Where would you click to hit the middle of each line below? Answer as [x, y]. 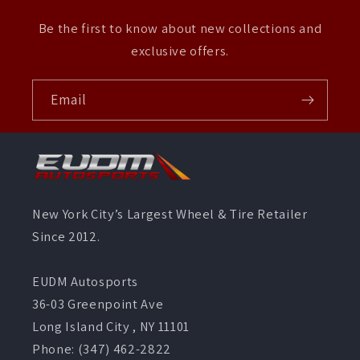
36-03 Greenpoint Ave [98, 303]
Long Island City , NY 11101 [111, 326]
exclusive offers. [180, 50]
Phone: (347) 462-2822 [102, 348]
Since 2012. [66, 236]
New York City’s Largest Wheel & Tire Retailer [170, 213]
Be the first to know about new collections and [180, 28]
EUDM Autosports [85, 281]
